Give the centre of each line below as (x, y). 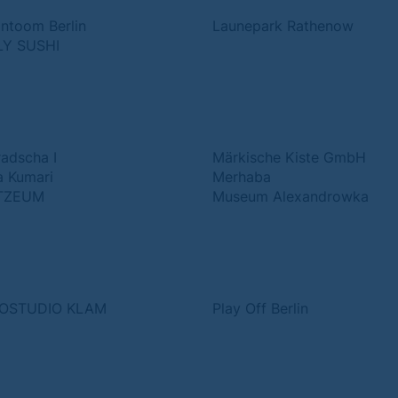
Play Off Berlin (260, 308)
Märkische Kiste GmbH (289, 157)
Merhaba (242, 177)
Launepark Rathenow (283, 26)
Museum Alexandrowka (291, 196)
